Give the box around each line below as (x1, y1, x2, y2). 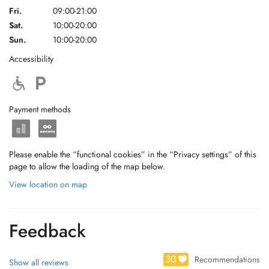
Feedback (9, 218, 86, 244)
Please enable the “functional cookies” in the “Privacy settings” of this (9, 148, 256, 160)
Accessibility (9, 53, 53, 65)
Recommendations (195, 253, 260, 265)
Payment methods (9, 103, 71, 115)
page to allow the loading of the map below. (9, 160, 165, 172)
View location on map (9, 178, 87, 190)
